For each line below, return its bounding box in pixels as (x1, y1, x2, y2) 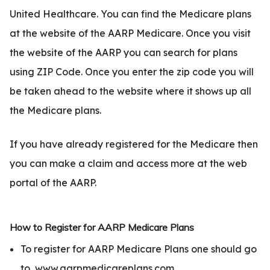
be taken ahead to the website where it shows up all (10, 85, 251, 98)
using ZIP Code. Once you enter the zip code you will (10, 66, 254, 78)
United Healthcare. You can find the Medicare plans (10, 8, 251, 20)
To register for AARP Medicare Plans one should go (20, 243, 257, 256)
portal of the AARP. (10, 177, 96, 189)
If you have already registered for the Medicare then (10, 138, 258, 151)
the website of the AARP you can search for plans (10, 46, 237, 59)
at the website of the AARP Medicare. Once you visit (10, 27, 251, 40)
